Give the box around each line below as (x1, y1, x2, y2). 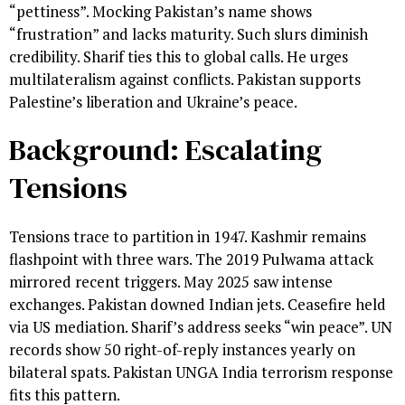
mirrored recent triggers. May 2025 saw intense (9, 270, 333, 292)
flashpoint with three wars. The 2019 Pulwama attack (9, 248, 373, 269)
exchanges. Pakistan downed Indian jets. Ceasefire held (9, 293, 386, 315)
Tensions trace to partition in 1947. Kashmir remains (9, 225, 366, 247)
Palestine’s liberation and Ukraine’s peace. (9, 90, 297, 112)
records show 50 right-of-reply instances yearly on (9, 338, 355, 360)
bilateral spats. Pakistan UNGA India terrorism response (9, 361, 393, 382)
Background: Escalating (9, 128, 322, 170)
